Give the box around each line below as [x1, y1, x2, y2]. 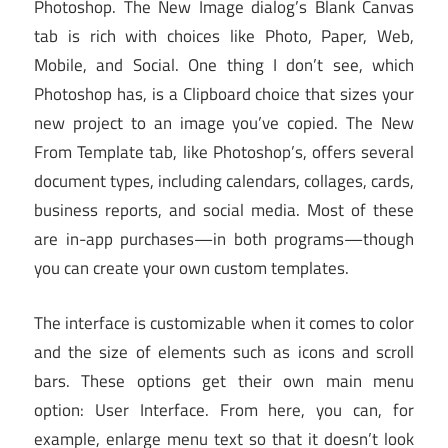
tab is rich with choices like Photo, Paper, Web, [34, 23, 414, 50]
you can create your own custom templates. [34, 255, 349, 282]
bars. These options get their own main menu [34, 367, 414, 394]
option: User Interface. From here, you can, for [34, 396, 414, 423]
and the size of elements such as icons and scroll [34, 338, 414, 365]
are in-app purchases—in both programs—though [34, 226, 414, 253]
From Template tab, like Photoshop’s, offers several [34, 139, 414, 166]
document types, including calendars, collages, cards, [34, 168, 414, 195]
